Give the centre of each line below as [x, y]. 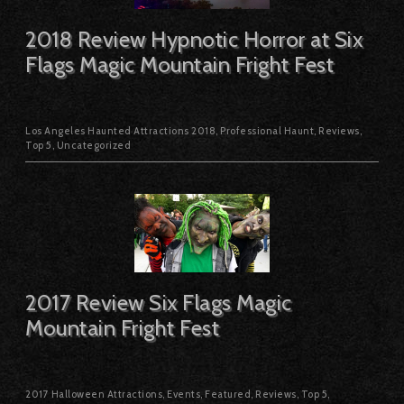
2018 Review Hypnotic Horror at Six [194, 39]
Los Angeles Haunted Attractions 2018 [120, 130]
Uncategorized [93, 145]
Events [184, 395]
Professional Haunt [267, 130]
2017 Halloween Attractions [94, 395]
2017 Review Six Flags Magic [159, 303]
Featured [228, 395]
